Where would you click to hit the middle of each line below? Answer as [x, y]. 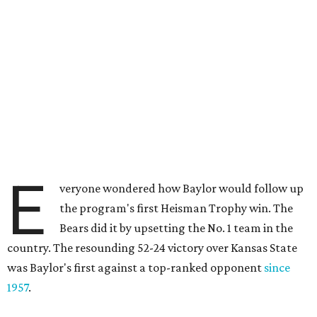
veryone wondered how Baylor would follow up [182, 188]
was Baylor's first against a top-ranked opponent [136, 267]
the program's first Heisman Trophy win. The [177, 208]
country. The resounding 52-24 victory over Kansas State [152, 248]
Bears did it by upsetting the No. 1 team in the [177, 228]
